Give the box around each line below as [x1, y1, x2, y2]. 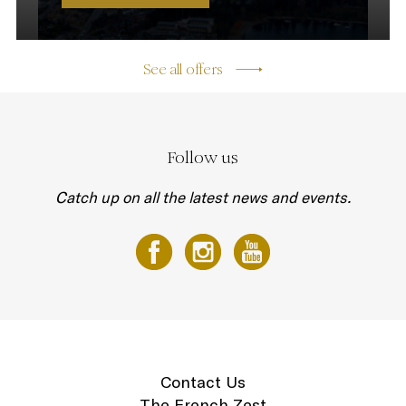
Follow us [168, 146, 238, 168]
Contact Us [160, 371, 246, 392]
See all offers [143, 60, 222, 78]
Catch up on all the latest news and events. [55, 187, 351, 207]
